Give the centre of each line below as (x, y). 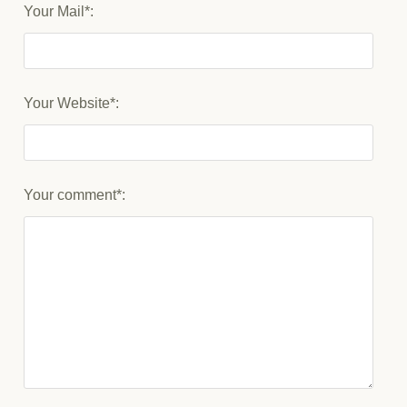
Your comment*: (75, 194)
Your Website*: (72, 103)
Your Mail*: (59, 11)
